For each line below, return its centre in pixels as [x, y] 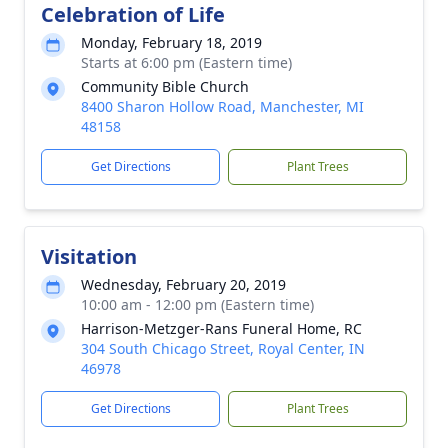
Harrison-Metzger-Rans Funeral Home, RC [221, 328]
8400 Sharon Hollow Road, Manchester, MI [222, 106]
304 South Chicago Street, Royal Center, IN [223, 348]
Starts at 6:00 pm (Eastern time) [186, 62]
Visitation [89, 256]
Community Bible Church [165, 86]
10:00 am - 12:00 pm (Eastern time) [197, 304]
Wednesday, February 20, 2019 [183, 284]
